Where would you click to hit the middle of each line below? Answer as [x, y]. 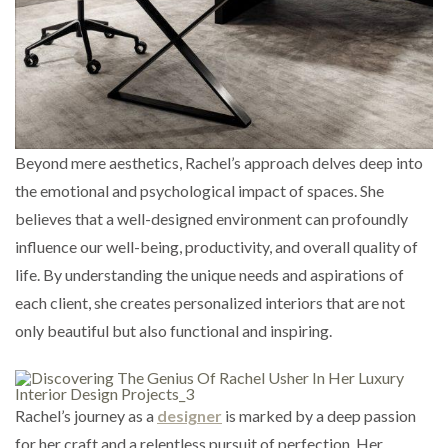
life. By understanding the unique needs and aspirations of [209, 274]
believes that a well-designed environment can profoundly [211, 218]
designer [189, 415]
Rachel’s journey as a [86, 415]
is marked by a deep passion [319, 415]
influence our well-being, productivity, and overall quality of [216, 246]
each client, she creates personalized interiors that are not [210, 302]
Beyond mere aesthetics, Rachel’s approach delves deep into [219, 162]
